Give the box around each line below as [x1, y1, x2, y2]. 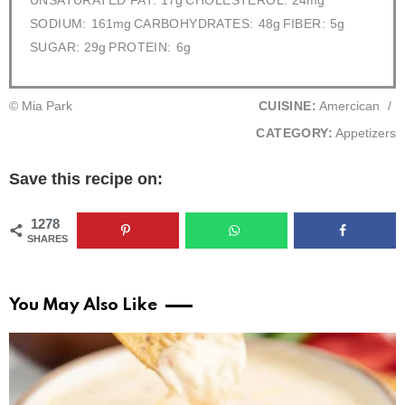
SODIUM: [30, 17, 87, 32]
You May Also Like [9, 296, 157, 314]
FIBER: [282, 17, 325, 32]
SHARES [27, 232, 68, 244]
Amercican [316, 99, 383, 114]
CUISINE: [258, 99, 316, 114]
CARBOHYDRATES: [133, 17, 254, 32]
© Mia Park [9, 99, 72, 114]
